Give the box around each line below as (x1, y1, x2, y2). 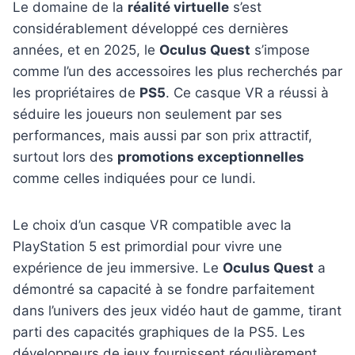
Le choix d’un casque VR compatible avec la (13, 217, 292, 234)
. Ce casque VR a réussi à (166, 85, 329, 101)
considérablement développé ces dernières (13, 21, 288, 37)
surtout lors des (13, 149, 117, 166)
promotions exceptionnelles (117, 149, 304, 166)
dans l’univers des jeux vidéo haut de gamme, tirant (13, 303, 342, 319)
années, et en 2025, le (13, 42, 159, 59)
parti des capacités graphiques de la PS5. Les (13, 324, 305, 341)
